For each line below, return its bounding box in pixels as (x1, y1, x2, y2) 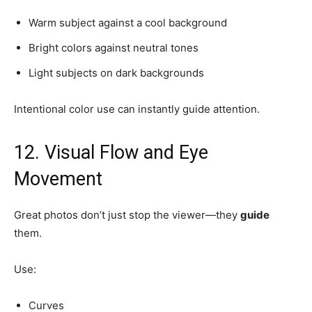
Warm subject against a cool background (29, 15, 227, 29)
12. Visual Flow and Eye (14, 141, 208, 164)
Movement (14, 167, 102, 190)
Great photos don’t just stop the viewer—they (14, 208, 240, 221)
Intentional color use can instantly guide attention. (14, 102, 260, 116)
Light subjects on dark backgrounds (29, 65, 204, 79)
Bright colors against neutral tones (29, 40, 198, 54)
